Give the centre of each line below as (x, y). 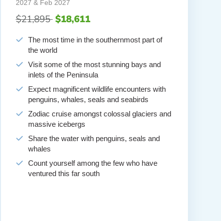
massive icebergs (56, 124)
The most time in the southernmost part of (95, 40)
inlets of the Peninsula (63, 75)
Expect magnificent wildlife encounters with (97, 89)
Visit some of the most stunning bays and (94, 65)
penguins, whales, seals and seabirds (88, 100)
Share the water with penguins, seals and (94, 139)
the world (42, 50)
